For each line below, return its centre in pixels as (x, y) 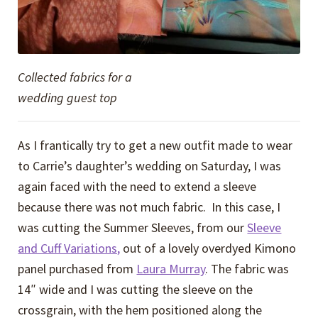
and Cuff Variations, (69, 248)
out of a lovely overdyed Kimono (208, 248)
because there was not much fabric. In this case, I (149, 207)
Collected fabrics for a (75, 77)
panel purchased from (77, 268)
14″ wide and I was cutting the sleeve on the (136, 289)
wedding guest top (68, 97)
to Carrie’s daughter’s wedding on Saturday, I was (150, 165)
